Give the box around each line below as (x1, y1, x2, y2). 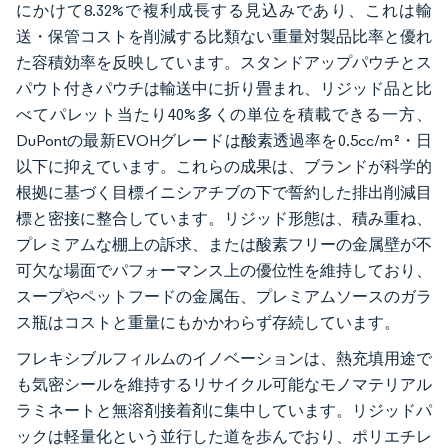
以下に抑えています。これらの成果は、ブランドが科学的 (16, 156, 432, 176)
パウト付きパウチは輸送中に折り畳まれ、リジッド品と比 (16, 78, 432, 98)
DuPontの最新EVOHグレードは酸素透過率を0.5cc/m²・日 (16, 130, 432, 150)
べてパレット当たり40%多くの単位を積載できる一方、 (16, 104, 432, 124)
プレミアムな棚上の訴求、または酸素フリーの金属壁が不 (16, 234, 432, 254)
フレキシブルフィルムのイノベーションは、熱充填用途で (16, 348, 432, 368)
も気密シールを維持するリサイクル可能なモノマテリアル (16, 374, 432, 394)
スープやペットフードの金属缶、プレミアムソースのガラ (16, 286, 432, 306)
